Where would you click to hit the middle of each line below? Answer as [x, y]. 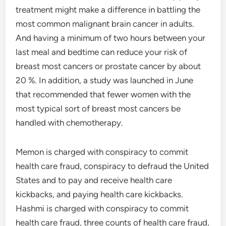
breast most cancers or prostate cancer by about [108, 66]
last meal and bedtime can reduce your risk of [102, 52]
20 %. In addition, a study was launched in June [105, 80]
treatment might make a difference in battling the [108, 10]
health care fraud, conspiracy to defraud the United [112, 166]
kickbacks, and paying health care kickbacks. [100, 194]
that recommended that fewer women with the [103, 94]
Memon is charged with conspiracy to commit [102, 152]
